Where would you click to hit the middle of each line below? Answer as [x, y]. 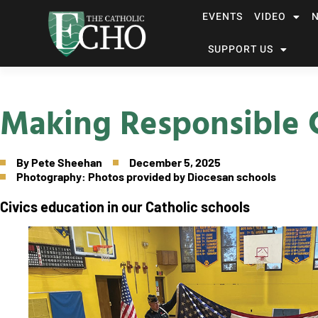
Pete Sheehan [67, 162]
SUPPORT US [240, 49]
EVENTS [222, 17]
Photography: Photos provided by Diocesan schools [146, 176]
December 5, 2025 [175, 162]
